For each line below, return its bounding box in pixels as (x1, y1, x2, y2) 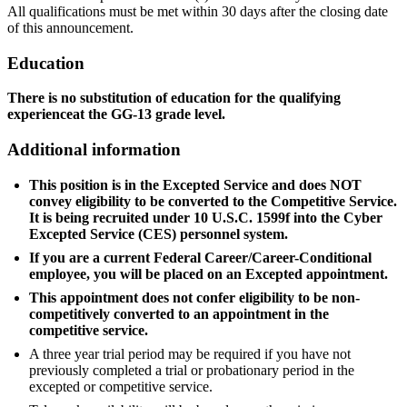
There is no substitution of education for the (7, 90, 275, 106)
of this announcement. (7, 19, 134, 35)
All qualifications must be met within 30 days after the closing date (7, 3, 388, 19)
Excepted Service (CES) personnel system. (29, 225, 288, 242)
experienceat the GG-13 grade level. (7, 106, 225, 123)
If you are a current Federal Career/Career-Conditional (29, 249, 372, 265)
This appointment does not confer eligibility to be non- (29, 289, 360, 305)
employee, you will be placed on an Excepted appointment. (29, 265, 388, 282)
